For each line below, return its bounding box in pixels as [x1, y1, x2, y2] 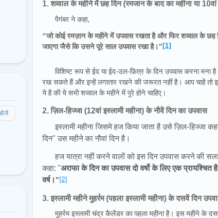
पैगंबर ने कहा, [55, 15, 90, 23]
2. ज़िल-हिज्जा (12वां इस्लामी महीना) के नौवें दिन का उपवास [42, 107, 207, 115]
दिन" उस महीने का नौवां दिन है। [42, 134, 130, 143]
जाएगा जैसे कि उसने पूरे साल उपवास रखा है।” [42, 42, 163, 51]
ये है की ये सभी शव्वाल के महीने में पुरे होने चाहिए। [42, 89, 166, 97]
